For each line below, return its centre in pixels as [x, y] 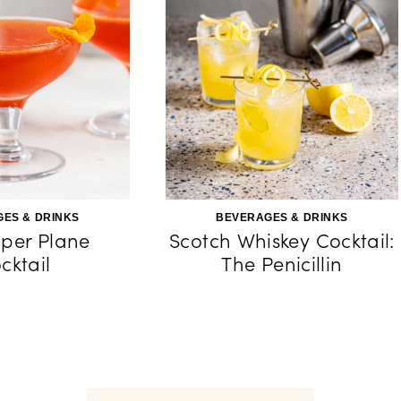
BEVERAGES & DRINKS [282, 218]
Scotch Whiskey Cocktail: [282, 241]
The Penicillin [282, 264]
